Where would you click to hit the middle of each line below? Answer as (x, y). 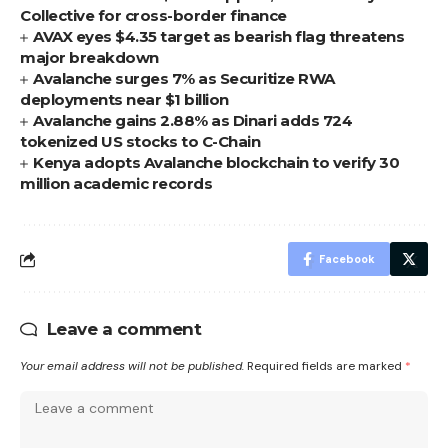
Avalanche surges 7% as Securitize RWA (184, 79)
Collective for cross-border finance (153, 16)
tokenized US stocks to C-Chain (140, 142)
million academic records (116, 184)
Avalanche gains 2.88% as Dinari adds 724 (193, 121)
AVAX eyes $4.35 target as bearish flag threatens (219, 37)
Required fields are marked (326, 366)
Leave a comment (123, 329)
